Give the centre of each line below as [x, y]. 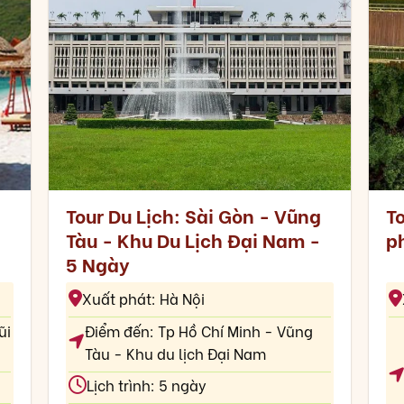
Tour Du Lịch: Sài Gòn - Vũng [193, 216]
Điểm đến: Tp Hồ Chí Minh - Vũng [198, 330]
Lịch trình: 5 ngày [146, 385]
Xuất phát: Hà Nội [143, 298]
